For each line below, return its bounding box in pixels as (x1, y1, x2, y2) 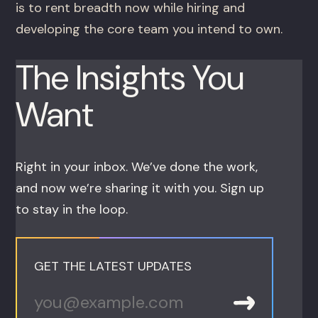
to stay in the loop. (16, 201, 128, 219)
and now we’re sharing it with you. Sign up (16, 180, 265, 197)
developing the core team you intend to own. (16, 21, 283, 38)
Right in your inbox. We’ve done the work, (16, 158, 258, 176)
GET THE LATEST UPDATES (34, 258, 192, 275)
